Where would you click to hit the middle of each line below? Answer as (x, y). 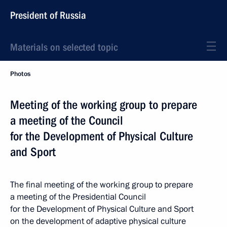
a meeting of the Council (67, 121)
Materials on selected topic (64, 47)
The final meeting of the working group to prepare (102, 185)
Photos (20, 74)
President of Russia (48, 15)
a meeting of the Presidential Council (78, 197)
